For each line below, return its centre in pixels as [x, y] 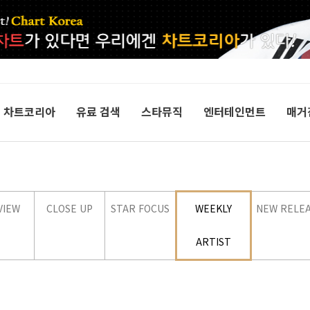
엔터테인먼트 [235, 111]
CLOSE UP [70, 208]
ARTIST [213, 241]
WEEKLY [213, 208]
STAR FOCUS [140, 208]
